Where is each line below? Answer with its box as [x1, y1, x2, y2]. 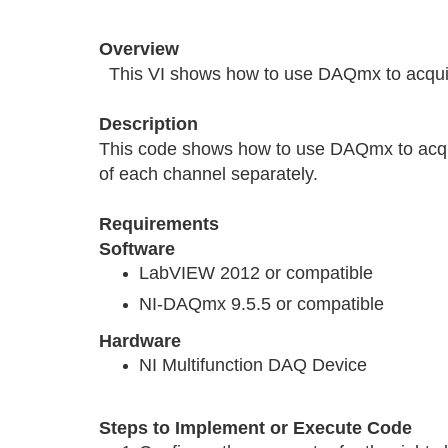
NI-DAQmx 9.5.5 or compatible [139, 293, 384, 314]
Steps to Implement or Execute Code [99, 417, 412, 438]
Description [99, 113, 198, 134]
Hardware [99, 331, 181, 351]
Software [99, 238, 175, 259]
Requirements [99, 213, 219, 234]
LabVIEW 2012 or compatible [139, 262, 373, 283]
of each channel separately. [99, 163, 318, 184]
